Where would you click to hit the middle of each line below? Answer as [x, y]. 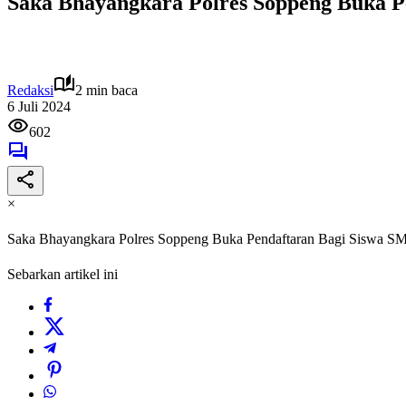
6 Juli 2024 [39, 106]
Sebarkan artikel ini [63, 275]
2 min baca [106, 90]
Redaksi [30, 90]
